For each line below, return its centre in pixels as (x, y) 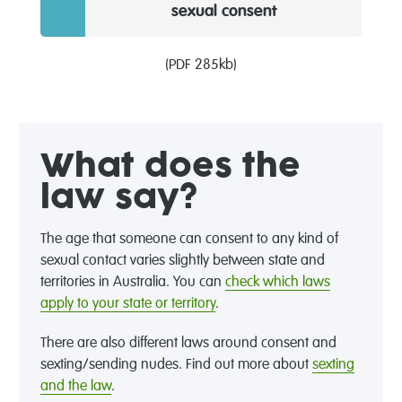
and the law (75, 387)
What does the (170, 167)
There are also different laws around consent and (188, 344)
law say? (118, 199)
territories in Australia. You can (132, 283)
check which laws (277, 283)
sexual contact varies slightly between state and (182, 262)
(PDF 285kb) (201, 66)
